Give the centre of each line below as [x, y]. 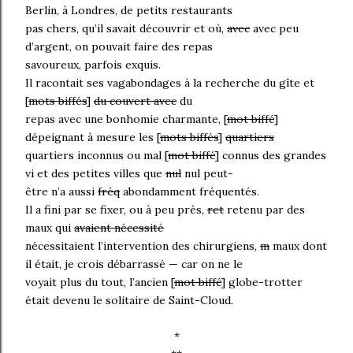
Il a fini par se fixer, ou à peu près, [116, 209]
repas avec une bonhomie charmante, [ [126, 119]
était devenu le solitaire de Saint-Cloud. [129, 300]
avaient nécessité [119, 227]
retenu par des [264, 209]
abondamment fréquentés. [190, 191]
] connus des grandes [271, 155]
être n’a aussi [61, 191]
